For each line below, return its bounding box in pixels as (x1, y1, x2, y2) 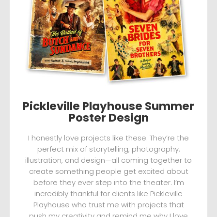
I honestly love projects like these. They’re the (28, 132, 189, 143)
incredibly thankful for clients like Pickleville (34, 188, 183, 199)
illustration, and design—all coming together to (25, 155, 192, 165)
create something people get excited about (29, 166, 188, 176)
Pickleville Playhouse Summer (23, 98, 194, 114)
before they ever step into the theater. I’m (33, 177, 184, 187)
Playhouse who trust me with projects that (33, 199, 184, 210)
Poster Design (68, 109, 149, 125)
